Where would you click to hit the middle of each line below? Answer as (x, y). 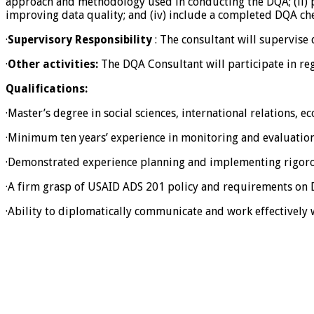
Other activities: (53, 64)
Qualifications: (47, 89)
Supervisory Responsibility (80, 40)
